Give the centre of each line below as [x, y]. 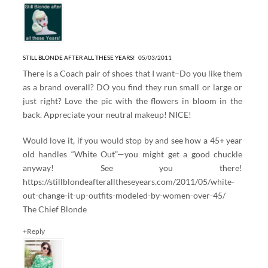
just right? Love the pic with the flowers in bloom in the [133, 100]
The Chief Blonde [54, 209]
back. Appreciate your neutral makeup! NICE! [107, 114]
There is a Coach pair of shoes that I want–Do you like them [133, 73]
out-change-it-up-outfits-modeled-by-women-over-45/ [124, 195]
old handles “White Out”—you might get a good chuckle [133, 154]
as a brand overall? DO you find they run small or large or [133, 87]
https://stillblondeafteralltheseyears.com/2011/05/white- [128, 181]
